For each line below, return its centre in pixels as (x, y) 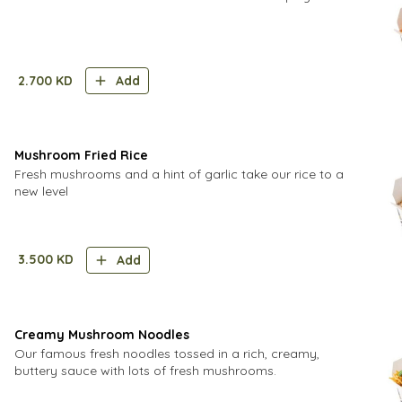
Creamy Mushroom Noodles (102, 334)
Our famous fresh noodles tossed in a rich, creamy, (167, 353)
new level (41, 191)
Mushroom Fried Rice (81, 155)
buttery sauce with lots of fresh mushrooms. (145, 370)
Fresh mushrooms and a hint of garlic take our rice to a (179, 174)
